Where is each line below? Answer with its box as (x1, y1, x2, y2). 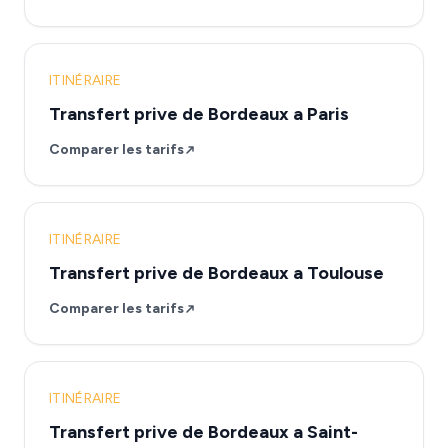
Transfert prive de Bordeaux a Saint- (49, 421, 358, 443)
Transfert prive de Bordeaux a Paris (49, 103, 349, 125)
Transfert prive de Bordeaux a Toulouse (49, 262, 384, 284)
